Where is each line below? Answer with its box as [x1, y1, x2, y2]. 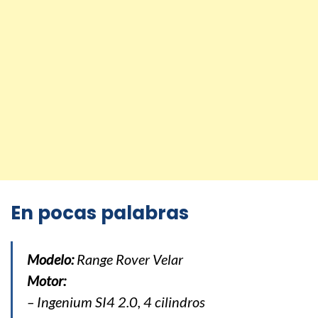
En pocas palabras [11, 200, 189, 226]
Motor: [27, 272, 69, 290]
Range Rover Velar [74, 251, 183, 268]
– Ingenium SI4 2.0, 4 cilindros [27, 293, 205, 311]
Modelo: [27, 251, 74, 268]
